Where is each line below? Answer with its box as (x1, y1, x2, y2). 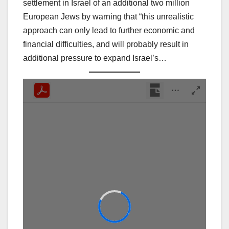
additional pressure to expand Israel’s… (23, 53, 167, 62)
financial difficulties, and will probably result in (23, 39, 189, 49)
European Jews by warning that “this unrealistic (23, 12, 194, 21)
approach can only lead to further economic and (23, 26, 195, 35)
